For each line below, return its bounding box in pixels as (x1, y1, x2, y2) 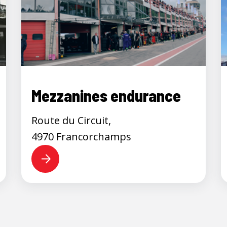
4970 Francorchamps (31, 129, 132, 143)
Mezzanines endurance (31, 85, 181, 105)
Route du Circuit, (31, 113, 111, 127)
